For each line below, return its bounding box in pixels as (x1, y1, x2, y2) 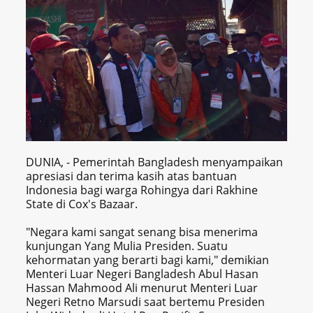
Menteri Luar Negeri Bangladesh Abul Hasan (26, 265, 259, 282)
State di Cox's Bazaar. (26, 196, 138, 212)
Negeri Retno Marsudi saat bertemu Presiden (26, 293, 265, 310)
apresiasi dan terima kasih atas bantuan (26, 168, 238, 184)
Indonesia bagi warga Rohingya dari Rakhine (26, 182, 259, 198)
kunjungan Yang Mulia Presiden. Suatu (26, 238, 228, 254)
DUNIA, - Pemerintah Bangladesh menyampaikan (26, 154, 284, 170)
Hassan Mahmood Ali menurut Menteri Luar (26, 279, 259, 296)
